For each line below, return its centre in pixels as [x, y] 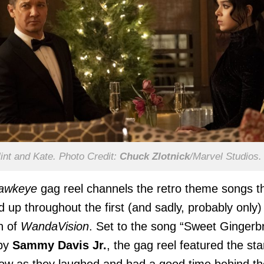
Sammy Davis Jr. [60, 245]
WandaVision [55, 227]
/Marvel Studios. [225, 157]
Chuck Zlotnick [154, 157]
